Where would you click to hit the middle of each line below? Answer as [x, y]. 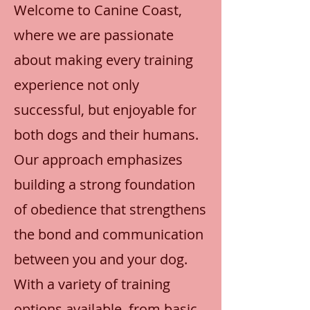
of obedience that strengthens [110, 209]
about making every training [103, 60]
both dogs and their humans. [106, 135]
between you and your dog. [101, 259]
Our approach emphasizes [98, 159]
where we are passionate [94, 35]
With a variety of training [92, 284]
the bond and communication [109, 234]
